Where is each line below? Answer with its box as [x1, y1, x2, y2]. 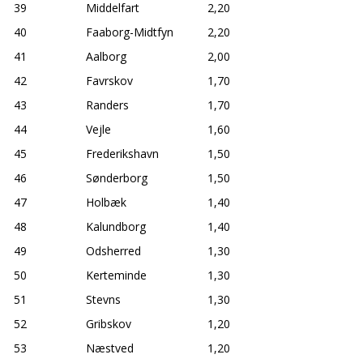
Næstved [86, 340, 134, 356]
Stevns [86, 291, 121, 307]
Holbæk [86, 194, 126, 210]
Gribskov [86, 315, 131, 331]
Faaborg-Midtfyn [86, 23, 173, 40]
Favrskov [86, 72, 133, 88]
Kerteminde [86, 267, 147, 283]
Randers [86, 96, 129, 113]
